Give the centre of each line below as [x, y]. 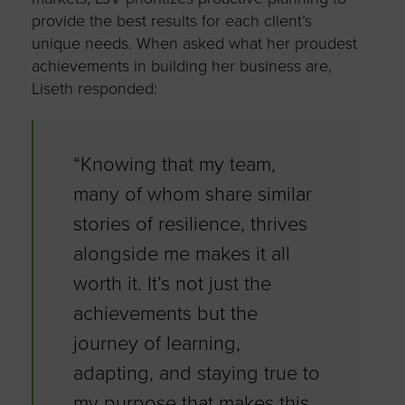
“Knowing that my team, [174, 164]
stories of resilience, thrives [190, 224]
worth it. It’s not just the [172, 283]
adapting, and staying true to [196, 373]
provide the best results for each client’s [171, 20]
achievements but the [165, 313]
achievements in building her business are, [181, 66]
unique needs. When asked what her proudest [194, 43]
